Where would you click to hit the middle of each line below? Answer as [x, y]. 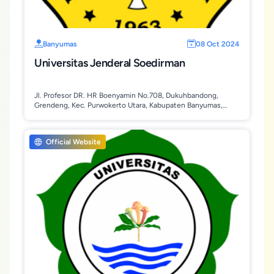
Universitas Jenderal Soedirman [110, 63]
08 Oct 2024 [218, 44]
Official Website [72, 142]
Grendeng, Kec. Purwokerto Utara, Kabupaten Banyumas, [128, 105]
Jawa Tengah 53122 [67, 115]
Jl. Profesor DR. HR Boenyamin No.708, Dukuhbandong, [126, 95]
